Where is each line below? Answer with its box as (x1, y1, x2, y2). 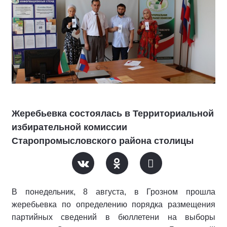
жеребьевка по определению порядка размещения (12, 200, 215, 209)
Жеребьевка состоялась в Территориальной (12, 108, 214, 119)
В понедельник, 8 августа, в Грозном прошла (12, 187, 215, 197)
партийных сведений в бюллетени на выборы (12, 213, 215, 222)
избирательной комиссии (12, 122, 127, 133)
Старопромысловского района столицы (12, 136, 194, 146)
